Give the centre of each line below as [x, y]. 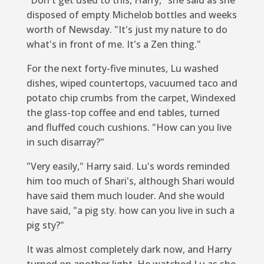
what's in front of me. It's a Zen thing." [113, 44]
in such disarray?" [65, 142]
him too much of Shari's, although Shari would [130, 181]
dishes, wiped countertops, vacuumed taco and [132, 83]
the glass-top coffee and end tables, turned [123, 112]
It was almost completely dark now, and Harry [129, 249]
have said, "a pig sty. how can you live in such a [130, 210]
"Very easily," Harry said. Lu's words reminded [128, 166]
